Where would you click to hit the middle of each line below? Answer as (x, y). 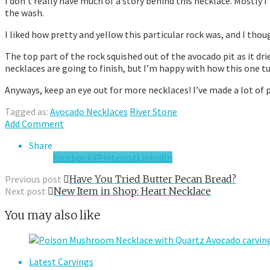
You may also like (52, 215)
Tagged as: (27, 112)
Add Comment (34, 124)
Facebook (73, 158)
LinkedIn (155, 158)
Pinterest (117, 158)
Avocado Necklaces (89, 112)
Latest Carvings (61, 261)
